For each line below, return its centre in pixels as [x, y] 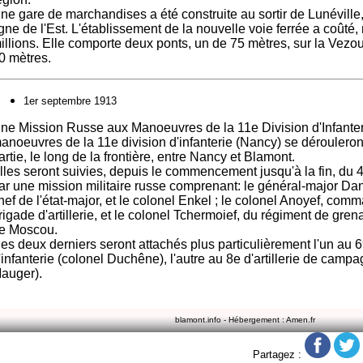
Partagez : [279, 354]
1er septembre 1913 [70, 101]
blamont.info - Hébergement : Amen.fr [243, 320]
